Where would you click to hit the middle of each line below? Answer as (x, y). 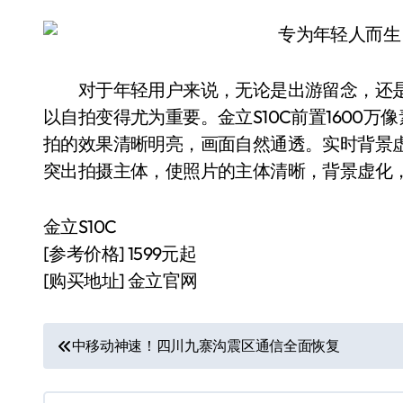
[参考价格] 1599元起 (120, 253)
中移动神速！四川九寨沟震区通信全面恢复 (206, 345)
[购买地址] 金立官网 (121, 280)
